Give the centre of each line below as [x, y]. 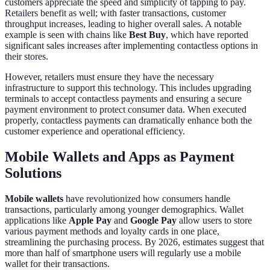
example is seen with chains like [67, 35]
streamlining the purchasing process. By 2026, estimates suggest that [134, 242]
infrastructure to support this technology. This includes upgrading [128, 88]
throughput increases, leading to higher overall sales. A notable [123, 24]
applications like [37, 221]
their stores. [27, 57]
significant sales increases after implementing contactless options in [131, 46]
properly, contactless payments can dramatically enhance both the [128, 121]
